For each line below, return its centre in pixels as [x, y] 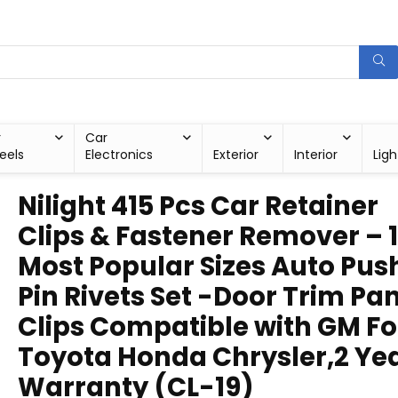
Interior [316, 155]
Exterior [236, 155]
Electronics [119, 155]
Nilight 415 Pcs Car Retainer [198, 206]
